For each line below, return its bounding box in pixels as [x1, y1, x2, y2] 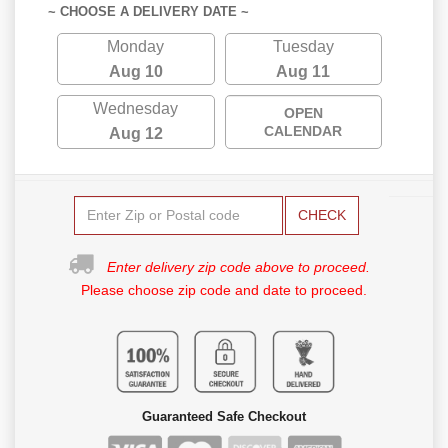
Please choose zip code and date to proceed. [81, 281, 367, 298]
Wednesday [93, 99, 179, 117]
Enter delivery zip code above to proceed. [107, 258, 370, 275]
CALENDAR [264, 122, 343, 139]
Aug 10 [108, 62, 163, 80]
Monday [107, 37, 165, 55]
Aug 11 [276, 62, 331, 80]
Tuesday [272, 37, 334, 55]
